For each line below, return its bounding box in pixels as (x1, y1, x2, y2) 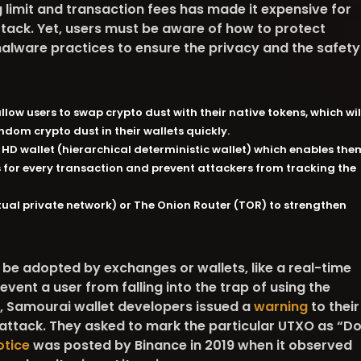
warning (253, 297, 308, 316)
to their (307, 297, 359, 316)
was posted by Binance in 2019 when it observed (29, 336, 352, 355)
